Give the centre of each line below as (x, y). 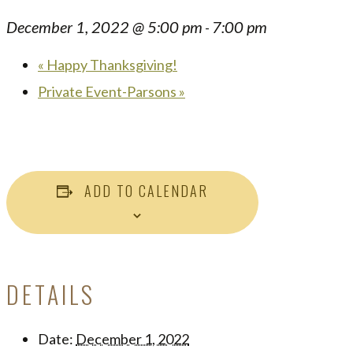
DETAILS (51, 294)
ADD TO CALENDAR (146, 191)
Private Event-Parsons (108, 91)
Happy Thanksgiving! (111, 65)
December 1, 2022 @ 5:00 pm (104, 27)
